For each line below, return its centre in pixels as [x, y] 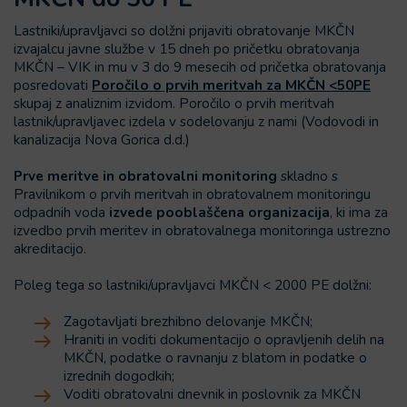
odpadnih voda [61, 212]
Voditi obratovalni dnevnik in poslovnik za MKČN [212, 394]
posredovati [53, 85]
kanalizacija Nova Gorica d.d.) [102, 139]
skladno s [309, 176]
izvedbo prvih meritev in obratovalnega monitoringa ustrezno [202, 230]
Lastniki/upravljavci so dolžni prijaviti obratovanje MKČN [184, 30]
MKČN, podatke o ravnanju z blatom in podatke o [215, 357]
